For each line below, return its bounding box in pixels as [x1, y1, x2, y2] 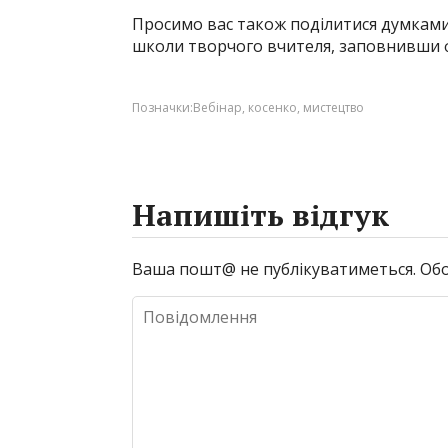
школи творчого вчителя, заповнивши [132, 35, 444, 57]
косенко [248, 99, 297, 116]
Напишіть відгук [132, 195, 389, 235]
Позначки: [132, 99, 193, 116]
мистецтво [303, 99, 364, 116]
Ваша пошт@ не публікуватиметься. [132, 258, 416, 280]
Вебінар [193, 99, 242, 116]
